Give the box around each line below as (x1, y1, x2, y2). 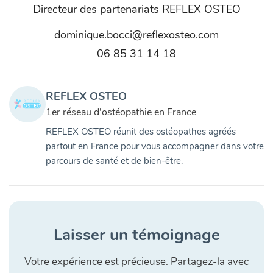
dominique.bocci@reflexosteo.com (54, 27, 219, 43)
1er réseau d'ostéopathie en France (46, 105, 196, 119)
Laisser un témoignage (53, 224, 220, 246)
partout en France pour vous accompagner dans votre (46, 140, 264, 153)
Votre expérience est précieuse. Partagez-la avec (24, 255, 249, 269)
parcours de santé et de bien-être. (46, 155, 183, 168)
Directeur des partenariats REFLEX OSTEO (32, 2, 241, 17)
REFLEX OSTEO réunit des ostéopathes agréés (46, 126, 236, 138)
